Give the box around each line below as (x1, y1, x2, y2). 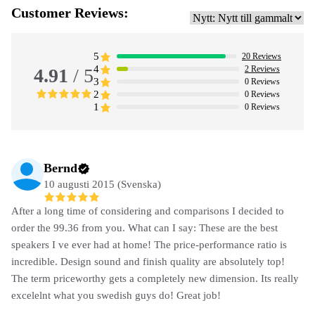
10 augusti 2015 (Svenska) (44, 179, 161, 190)
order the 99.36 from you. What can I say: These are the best (11, 222, 278, 234)
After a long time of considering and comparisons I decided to (11, 205, 284, 217)
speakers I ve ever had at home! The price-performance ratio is (11, 239, 287, 251)
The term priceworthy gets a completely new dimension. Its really (11, 273, 299, 285)
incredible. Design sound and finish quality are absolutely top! (11, 256, 285, 268)
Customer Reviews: (11, 5, 129, 20)
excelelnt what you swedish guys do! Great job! (11, 290, 221, 302)
